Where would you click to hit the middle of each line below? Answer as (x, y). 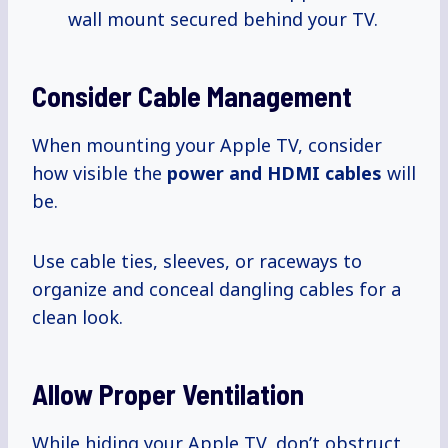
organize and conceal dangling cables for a (216, 289)
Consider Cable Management (192, 96)
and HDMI (274, 173)
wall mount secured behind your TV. (223, 19)
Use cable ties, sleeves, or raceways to (197, 261)
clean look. (77, 317)
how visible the (99, 173)
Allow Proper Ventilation (168, 394)
